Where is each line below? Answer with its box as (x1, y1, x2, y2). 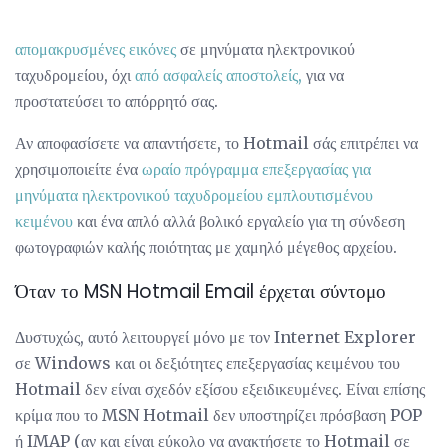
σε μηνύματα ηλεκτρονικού (176, 39, 355, 60)
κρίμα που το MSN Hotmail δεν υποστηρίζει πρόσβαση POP (15, 404, 422, 425)
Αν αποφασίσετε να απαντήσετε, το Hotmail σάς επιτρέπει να (15, 133, 418, 154)
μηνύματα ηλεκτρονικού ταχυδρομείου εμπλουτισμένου (15, 185, 373, 206)
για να (302, 65, 344, 86)
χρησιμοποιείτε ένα (15, 159, 142, 180)
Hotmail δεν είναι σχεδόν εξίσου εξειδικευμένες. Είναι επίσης (15, 378, 425, 399)
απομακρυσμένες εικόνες (15, 39, 176, 60)
